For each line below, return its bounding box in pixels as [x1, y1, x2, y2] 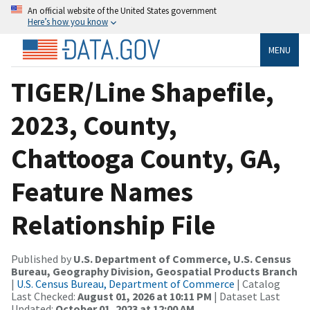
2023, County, [11, 107, 177, 143]
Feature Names [11, 174, 193, 209]
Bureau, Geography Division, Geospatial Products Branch [11, 264, 298, 278]
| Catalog [235, 276, 280, 291]
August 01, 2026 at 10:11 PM [77, 289, 212, 303]
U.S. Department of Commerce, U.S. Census [73, 251, 291, 266]
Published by [11, 251, 73, 266]
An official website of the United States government [28, 5, 217, 16]
